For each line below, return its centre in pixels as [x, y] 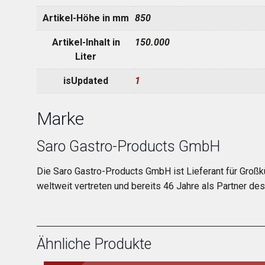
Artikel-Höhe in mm [86, 18]
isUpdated [86, 81]
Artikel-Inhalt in [86, 42]
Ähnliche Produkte [94, 244]
